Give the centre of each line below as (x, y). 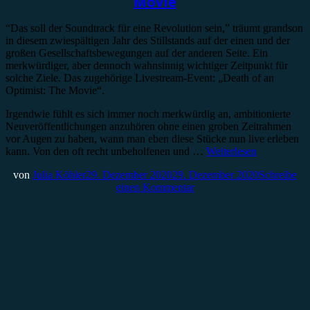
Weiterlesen (231, 152)
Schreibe (278, 175)
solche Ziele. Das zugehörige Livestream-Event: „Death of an (140, 78)
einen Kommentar (155, 188)
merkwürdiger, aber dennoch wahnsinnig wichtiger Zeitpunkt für (147, 66)
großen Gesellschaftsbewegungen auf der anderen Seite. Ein (137, 53)
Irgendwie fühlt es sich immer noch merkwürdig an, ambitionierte (148, 114)
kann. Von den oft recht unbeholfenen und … (106, 152)
